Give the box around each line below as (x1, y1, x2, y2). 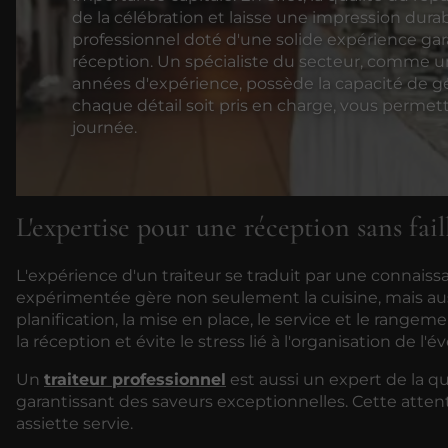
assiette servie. (16, 413, 133, 433)
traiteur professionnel (44, 369, 226, 389)
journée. (72, 118, 138, 138)
